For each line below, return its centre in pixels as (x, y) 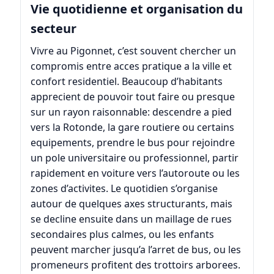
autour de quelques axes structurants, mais (131, 204)
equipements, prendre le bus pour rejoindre (132, 143)
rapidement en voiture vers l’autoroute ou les (135, 173)
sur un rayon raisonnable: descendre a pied (131, 112)
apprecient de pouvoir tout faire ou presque (132, 97)
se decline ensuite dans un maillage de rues (131, 219)
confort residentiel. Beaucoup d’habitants (126, 82)
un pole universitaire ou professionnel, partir (134, 158)
